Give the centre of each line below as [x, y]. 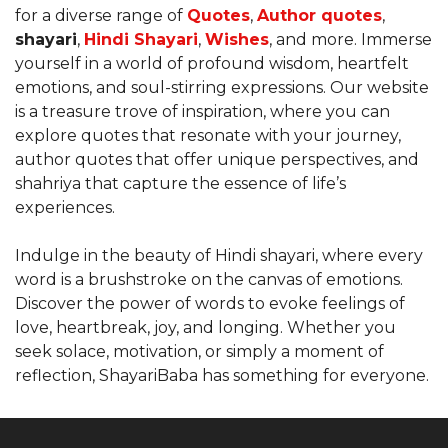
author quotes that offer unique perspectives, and [217, 159]
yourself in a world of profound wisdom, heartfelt [212, 63]
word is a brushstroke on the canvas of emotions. [209, 279]
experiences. [65, 207]
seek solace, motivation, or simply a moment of [199, 351]
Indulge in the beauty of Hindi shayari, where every [219, 255]
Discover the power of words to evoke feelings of [210, 303]
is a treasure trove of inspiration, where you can [202, 111]
